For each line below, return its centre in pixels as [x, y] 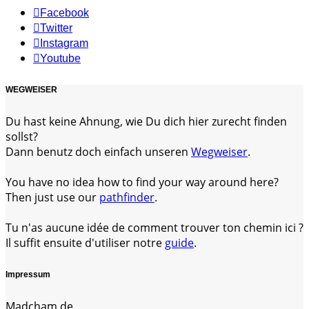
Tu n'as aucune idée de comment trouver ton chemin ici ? [154, 228]
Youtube [60, 59]
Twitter [56, 28]
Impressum [28, 275]
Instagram [64, 43]
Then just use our [52, 198]
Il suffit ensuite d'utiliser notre [85, 243]
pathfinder [127, 198]
